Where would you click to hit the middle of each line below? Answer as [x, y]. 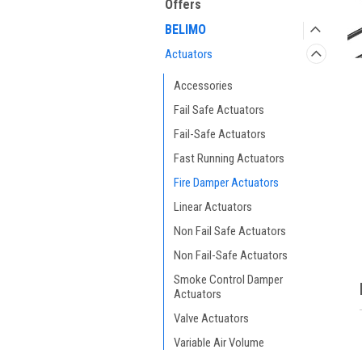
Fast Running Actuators [229, 158]
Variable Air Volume [219, 343]
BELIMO [185, 29]
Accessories [203, 86]
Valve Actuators [211, 318]
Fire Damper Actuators [226, 183]
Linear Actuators [213, 207]
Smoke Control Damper [228, 280]
